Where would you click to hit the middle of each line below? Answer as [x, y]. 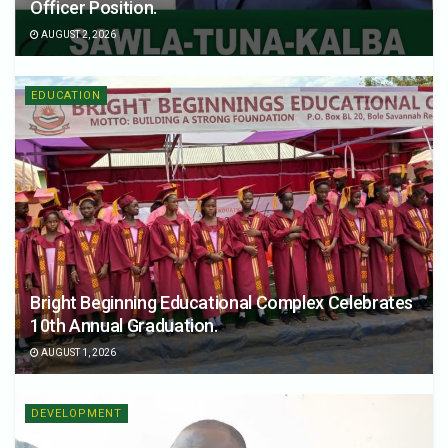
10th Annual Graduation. [124, 326]
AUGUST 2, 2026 [77, 34]
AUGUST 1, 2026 [77, 353]
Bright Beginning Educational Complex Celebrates [222, 303]
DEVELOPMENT [76, 414]
